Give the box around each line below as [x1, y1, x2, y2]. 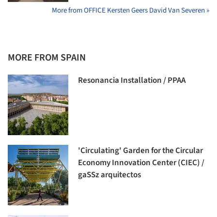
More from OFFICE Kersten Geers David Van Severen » [52, 5, 209, 16]
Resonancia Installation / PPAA [78, 75, 186, 87]
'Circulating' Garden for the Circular [78, 145, 203, 157]
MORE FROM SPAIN [8, 51, 86, 65]
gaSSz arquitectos [78, 169, 141, 181]
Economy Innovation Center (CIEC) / [78, 157, 204, 169]
